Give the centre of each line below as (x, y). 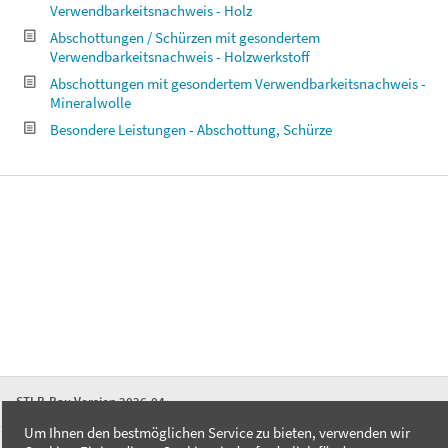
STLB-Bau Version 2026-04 (90, 401)
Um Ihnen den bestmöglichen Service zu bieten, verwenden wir (217, 432)
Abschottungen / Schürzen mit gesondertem (185, 37)
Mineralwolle (90, 102)
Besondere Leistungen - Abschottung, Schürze (191, 129)
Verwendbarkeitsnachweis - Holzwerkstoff (180, 56)
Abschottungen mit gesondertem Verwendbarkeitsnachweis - (238, 83)
